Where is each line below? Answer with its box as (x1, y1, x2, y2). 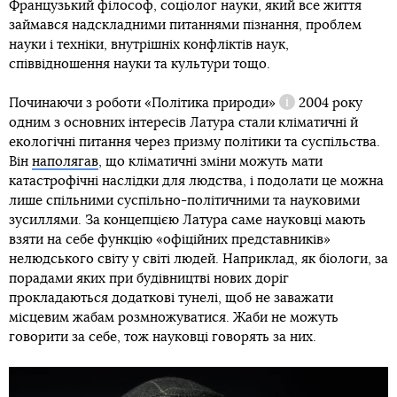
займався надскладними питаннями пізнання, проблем (9, 19, 362, 33)
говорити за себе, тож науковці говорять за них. (9, 331, 316, 345)
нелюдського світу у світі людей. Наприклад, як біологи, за (9, 253, 388, 267)
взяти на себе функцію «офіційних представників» (9, 233, 331, 247)
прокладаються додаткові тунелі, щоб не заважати (9, 292, 333, 306)
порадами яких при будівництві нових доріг (9, 272, 289, 286)
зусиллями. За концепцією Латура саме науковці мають (9, 214, 366, 228)
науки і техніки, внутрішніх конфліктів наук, (9, 38, 289, 52)
